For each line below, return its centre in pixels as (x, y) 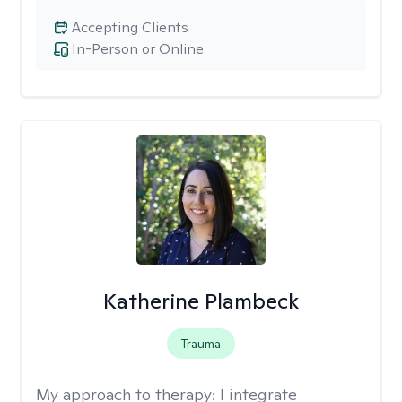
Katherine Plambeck (201, 301)
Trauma (201, 344)
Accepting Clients (130, 27)
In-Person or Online (138, 49)
